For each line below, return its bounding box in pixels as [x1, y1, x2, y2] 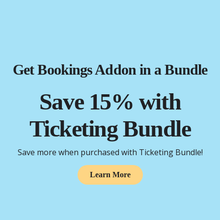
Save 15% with [39, 88, 181, 115]
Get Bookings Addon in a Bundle [13, 61, 207, 78]
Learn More [89, 170, 131, 179]
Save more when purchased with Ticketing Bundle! [17, 147, 203, 158]
